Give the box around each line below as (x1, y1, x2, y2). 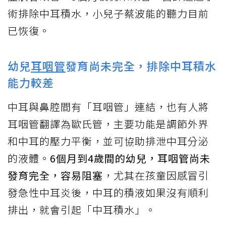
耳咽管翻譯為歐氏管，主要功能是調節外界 (8, 116, 209, 131)
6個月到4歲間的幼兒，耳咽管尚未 (50, 150, 210, 165)
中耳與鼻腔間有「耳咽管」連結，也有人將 (8, 99, 209, 114)
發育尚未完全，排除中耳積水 (66, 57, 216, 74)
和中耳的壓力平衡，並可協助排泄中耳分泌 (8, 133, 209, 148)
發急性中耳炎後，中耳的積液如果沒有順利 (8, 185, 209, 200)
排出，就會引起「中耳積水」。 (8, 202, 156, 217)
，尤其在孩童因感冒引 (103, 167, 209, 183)
